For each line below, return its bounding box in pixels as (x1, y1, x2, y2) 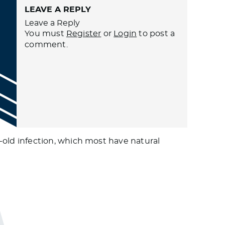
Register (66, 30, 101, 38)
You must (25, 30, 66, 38)
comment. (25, 41, 68, 49)
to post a (137, 30, 175, 38)
